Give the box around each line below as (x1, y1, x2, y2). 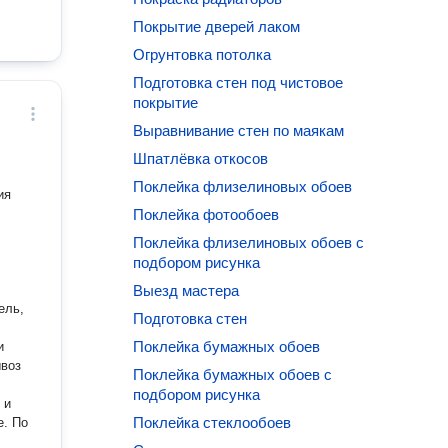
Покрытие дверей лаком (133, 18, 301, 35)
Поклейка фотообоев (133, 206, 280, 223)
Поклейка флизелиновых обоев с (133, 234, 365, 251)
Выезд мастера (133, 282, 240, 299)
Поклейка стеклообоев (133, 414, 292, 431)
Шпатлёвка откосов (133, 150, 269, 167)
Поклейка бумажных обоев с (133, 366, 333, 383)
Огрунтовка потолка (133, 46, 272, 63)
